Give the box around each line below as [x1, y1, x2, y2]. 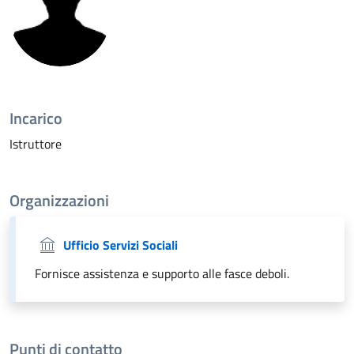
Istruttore [9, 134, 62, 153]
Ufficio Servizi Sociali [63, 235, 178, 254]
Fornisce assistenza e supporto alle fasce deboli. [35, 263, 289, 283]
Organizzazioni [9, 187, 109, 213]
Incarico [9, 105, 62, 130]
